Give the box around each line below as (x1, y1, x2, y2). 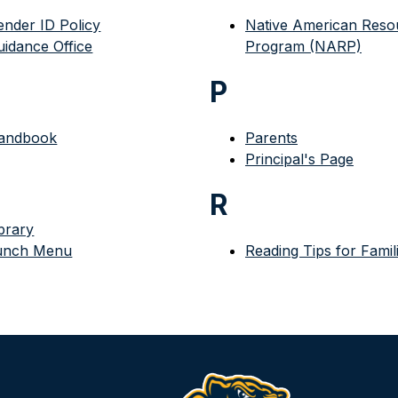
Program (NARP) (244, 37, 362, 55)
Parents (244, 129, 298, 147)
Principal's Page (244, 150, 354, 168)
